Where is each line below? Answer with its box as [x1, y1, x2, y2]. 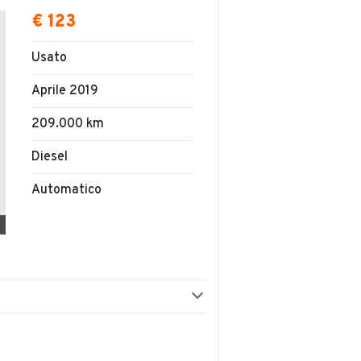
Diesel [31, 149, 68, 165]
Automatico [31, 182, 102, 198]
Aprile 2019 [31, 83, 98, 99]
